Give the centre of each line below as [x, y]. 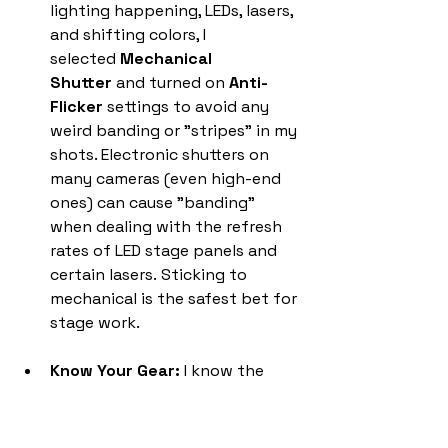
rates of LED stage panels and [165, 250]
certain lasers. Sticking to [150, 274]
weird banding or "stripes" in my [175, 130]
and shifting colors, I [130, 34]
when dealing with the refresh [168, 226]
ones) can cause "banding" [154, 202]
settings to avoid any [188, 106]
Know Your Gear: [115, 370]
